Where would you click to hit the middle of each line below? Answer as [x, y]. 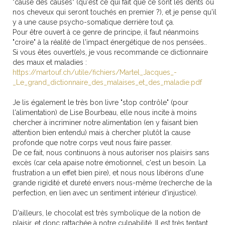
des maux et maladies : [51, 62]
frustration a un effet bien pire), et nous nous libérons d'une [108, 173]
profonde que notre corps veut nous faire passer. [92, 142]
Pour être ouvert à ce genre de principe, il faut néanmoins [106, 32]
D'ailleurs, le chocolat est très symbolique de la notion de [106, 213]
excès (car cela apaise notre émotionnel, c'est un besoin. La [109, 162]
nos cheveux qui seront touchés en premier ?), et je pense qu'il [115, 12]
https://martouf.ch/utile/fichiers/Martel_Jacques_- [95, 72]
